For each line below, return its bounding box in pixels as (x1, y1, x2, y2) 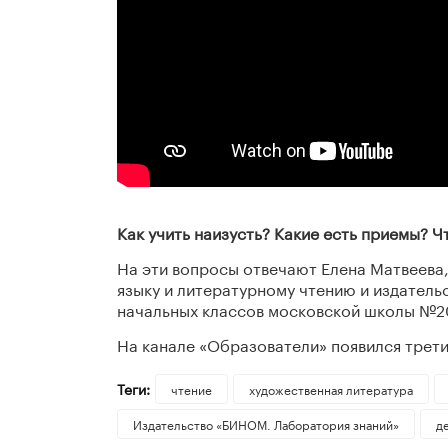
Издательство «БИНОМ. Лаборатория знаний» (133, 414, 399, 434)
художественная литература (248, 379, 413, 399)
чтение (170, 379, 212, 399)
